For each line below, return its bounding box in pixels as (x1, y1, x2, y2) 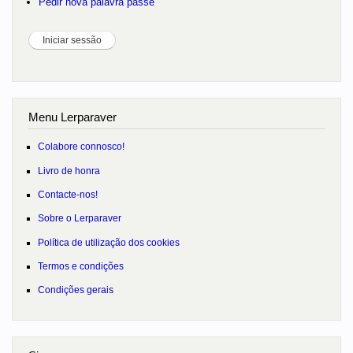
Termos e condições (37, 260, 124, 271)
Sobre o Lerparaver (37, 213, 121, 224)
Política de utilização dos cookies (37, 236, 180, 247)
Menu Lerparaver (28, 110, 117, 124)
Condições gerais (37, 284, 113, 295)
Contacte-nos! (37, 188, 98, 199)
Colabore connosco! (37, 141, 124, 152)
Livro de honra (37, 165, 100, 176)
